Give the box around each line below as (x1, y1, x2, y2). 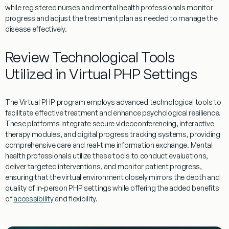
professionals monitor (139, 3, 213, 12)
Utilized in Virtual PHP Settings (5, 64, 197, 83)
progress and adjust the (5, 13, 85, 22)
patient (145, 162, 169, 171)
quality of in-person (5, 183, 69, 192)
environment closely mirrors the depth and (81, 172, 220, 181)
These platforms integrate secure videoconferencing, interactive (5, 119, 214, 128)
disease (5, 24, 31, 33)
